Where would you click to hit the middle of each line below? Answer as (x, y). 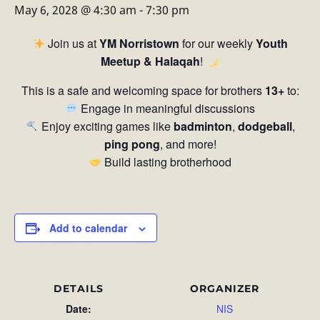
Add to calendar (88, 228)
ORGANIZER (224, 289)
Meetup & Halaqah (151, 61)
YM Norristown (140, 43)
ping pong (132, 144)
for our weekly (218, 43)
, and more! (188, 144)
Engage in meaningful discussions (167, 108)
